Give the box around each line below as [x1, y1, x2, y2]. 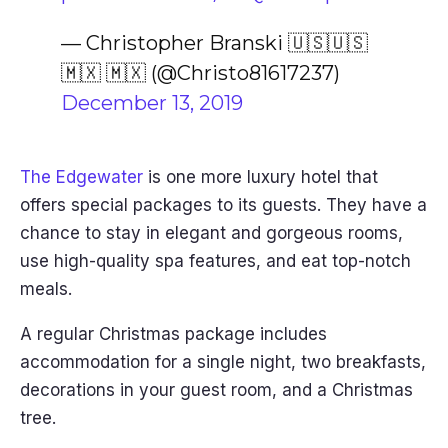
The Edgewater [20, 167, 143, 187]
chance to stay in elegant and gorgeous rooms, [20, 223, 403, 243]
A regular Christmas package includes [20, 324, 327, 344]
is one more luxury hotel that [143, 167, 378, 187]
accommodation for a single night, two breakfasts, [20, 352, 426, 372]
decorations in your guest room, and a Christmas [20, 380, 413, 400]
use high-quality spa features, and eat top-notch [20, 251, 411, 271]
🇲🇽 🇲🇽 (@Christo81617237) [60, 61, 340, 85]
